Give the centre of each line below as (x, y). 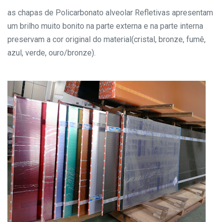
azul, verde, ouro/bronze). (52, 53)
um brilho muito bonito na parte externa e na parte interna (105, 26)
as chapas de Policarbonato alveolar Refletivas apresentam (110, 13)
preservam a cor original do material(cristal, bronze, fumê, (107, 39)
